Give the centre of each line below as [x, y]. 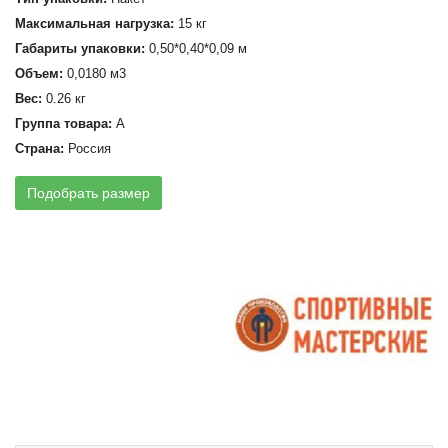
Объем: [39, 73]
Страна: [39, 148]
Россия [87, 148]
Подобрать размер [88, 193]
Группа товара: [63, 123]
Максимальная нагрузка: [94, 23]
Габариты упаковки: [80, 48]
